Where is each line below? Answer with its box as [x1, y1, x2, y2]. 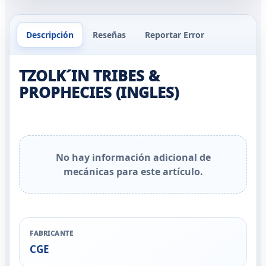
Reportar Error [145, 29, 204, 40]
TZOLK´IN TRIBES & [19, 65, 160, 85]
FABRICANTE [30, 229, 74, 237]
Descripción [26, 29, 74, 40]
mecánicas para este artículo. [63, 165, 203, 178]
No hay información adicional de [55, 151, 211, 164]
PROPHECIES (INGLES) [19, 82, 179, 102]
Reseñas [93, 29, 126, 40]
